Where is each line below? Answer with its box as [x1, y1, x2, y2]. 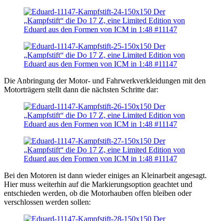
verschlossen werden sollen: [4, 198, 91, 207]
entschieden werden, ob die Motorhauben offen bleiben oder [4, 189, 191, 198]
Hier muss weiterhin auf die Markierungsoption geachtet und [4, 180, 192, 189]
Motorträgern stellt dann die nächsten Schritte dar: [4, 85, 158, 94]
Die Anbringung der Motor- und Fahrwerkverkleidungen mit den [4, 76, 206, 85]
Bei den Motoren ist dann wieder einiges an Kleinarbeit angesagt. [4, 171, 207, 180]
